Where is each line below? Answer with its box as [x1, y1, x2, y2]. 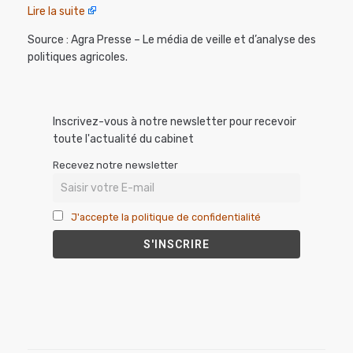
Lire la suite [28, 5, 85, 19]
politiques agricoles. [28, 50, 128, 65]
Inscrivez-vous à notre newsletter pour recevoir [53, 115, 296, 129]
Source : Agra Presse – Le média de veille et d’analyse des [28, 33, 316, 47]
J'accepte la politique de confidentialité [71, 210, 261, 223]
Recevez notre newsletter [53, 159, 178, 172]
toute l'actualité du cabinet [53, 132, 194, 147]
